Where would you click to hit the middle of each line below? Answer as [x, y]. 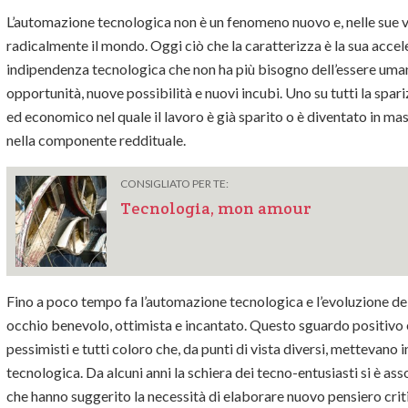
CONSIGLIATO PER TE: [174, 184]
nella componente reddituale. [99, 140]
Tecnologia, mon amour [216, 209]
